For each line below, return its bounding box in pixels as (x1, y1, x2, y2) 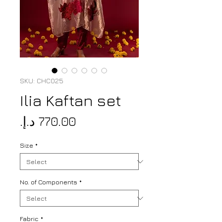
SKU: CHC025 (20, 76, 63, 85)
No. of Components (20, 178, 77, 186)
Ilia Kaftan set (20, 91, 121, 110)
